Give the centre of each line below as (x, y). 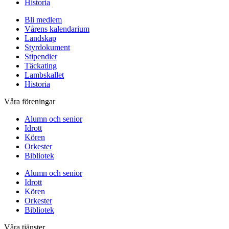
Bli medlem (43, 20)
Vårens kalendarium (57, 29)
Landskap (40, 38)
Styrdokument (47, 48)
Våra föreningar (30, 102)
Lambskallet (44, 75)
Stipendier (41, 57)
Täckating (41, 66)
